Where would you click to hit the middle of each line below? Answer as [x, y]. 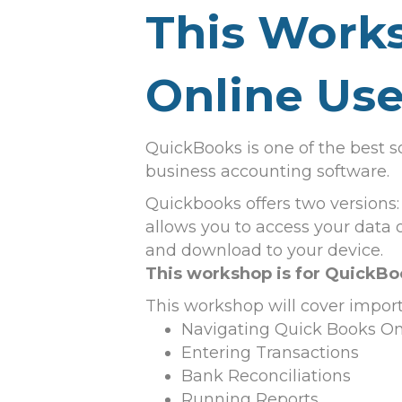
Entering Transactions [270, 353]
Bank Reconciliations [266, 376]
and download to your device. [264, 251]
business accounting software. [267, 172]
